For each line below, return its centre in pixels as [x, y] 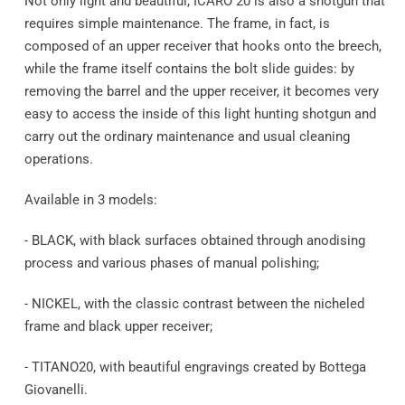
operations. [58, 160]
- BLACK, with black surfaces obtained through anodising [194, 241]
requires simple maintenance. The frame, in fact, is [177, 24]
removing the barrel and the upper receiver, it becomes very [201, 92]
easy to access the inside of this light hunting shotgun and [200, 114]
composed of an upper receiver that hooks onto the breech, [202, 47]
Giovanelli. [56, 390]
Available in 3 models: [90, 200]
